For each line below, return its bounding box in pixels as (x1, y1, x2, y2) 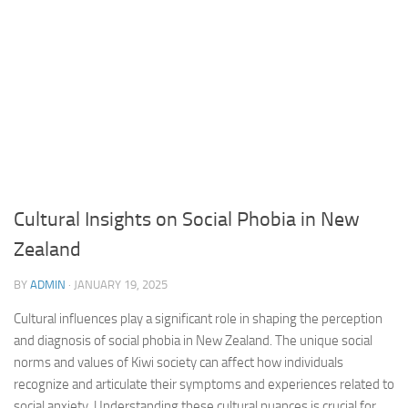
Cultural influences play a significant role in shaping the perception (14, 311, 382, 327)
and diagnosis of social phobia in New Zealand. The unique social (14, 332, 372, 349)
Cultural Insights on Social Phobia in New (14, 208, 360, 231)
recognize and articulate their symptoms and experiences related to (14, 376, 394, 393)
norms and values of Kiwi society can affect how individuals (14, 354, 343, 371)
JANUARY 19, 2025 (74, 278, 168, 291)
